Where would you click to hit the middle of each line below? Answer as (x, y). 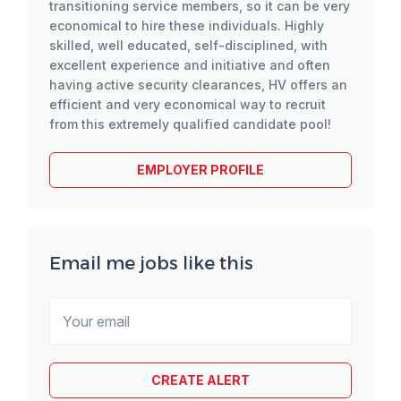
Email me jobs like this (151, 263)
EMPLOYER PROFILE (200, 170)
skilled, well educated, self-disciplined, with (188, 45)
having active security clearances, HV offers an (198, 85)
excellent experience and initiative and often (190, 65)
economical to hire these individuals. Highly (187, 26)
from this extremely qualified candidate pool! (190, 124)
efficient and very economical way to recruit (188, 104)
